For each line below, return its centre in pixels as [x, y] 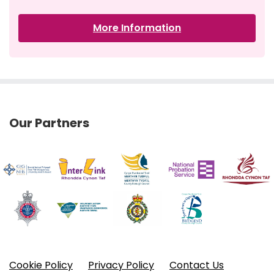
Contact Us [197, 265]
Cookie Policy [41, 265]
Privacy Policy [121, 265]
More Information [137, 28]
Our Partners [49, 123]
